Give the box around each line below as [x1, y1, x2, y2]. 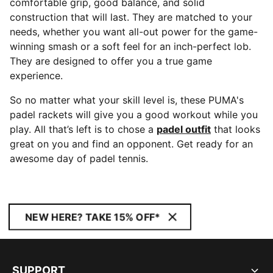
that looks [211, 123, 260, 135]
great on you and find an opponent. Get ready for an [10, 138, 253, 150]
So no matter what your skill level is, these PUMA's [10, 94, 244, 106]
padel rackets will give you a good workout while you [10, 108, 258, 121]
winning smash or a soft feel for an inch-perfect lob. [10, 40, 251, 52]
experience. [10, 69, 63, 82]
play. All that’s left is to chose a [10, 123, 157, 135]
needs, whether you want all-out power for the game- [10, 26, 258, 38]
